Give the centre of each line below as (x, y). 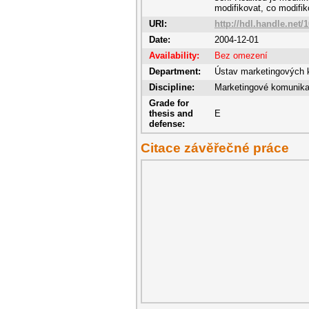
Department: (175, 71)
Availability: (174, 56)
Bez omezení (241, 56)
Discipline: (172, 87)
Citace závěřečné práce (215, 148)
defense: (167, 124)
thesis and (171, 113)
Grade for (169, 103)
